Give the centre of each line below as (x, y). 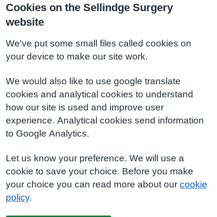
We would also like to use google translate (93, 81)
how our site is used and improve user (85, 107)
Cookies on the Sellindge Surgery (89, 7)
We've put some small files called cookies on (99, 43)
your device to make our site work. (77, 56)
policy (18, 197)
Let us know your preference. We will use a (95, 158)
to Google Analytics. (47, 133)
